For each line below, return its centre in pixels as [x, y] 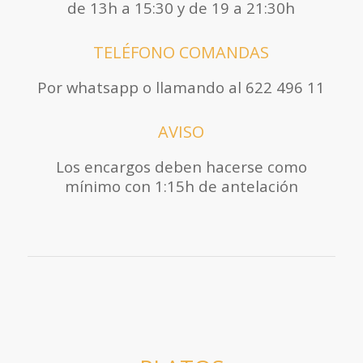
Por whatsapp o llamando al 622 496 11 [181, 88]
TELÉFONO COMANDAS [181, 53]
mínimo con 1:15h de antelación [181, 186]
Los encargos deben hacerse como [181, 167]
